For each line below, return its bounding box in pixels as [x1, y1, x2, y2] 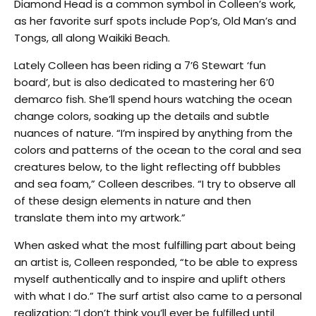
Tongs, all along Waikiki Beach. [14, 30, 170, 45]
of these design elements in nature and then [14, 193, 251, 208]
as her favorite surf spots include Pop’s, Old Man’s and [14, 13, 296, 28]
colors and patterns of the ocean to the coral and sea [14, 142, 301, 157]
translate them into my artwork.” [14, 209, 186, 225]
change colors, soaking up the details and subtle [14, 108, 269, 123]
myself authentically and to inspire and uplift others [14, 271, 286, 286]
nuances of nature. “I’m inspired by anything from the [14, 125, 293, 140]
